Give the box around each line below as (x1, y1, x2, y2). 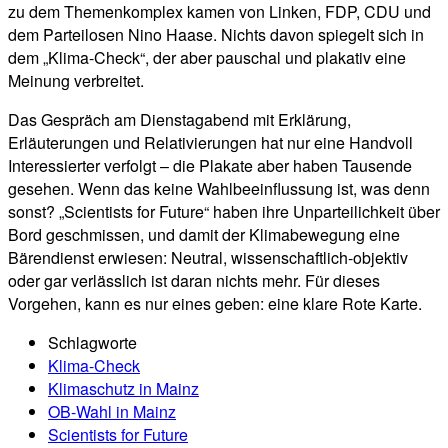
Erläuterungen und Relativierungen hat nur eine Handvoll (8, 130, 413, 154)
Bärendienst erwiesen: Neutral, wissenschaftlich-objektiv (8, 245, 408, 269)
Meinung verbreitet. (8, 68, 144, 92)
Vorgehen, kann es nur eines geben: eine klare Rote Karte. (8, 291, 422, 315)
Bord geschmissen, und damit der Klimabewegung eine (8, 222, 400, 246)
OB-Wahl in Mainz (48, 399, 176, 423)
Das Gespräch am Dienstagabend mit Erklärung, (8, 107, 351, 131)
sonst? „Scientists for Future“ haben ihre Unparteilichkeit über (8, 199, 440, 223)
